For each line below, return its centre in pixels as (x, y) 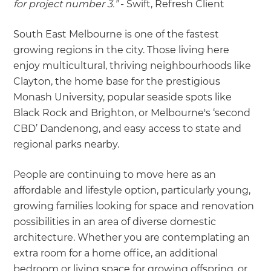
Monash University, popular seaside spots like (123, 97)
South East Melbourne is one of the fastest (116, 34)
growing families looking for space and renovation (134, 206)
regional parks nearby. (67, 144)
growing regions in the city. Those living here (122, 50)
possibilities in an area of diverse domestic (115, 221)
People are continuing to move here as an (115, 174)
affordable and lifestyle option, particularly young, (132, 190)
